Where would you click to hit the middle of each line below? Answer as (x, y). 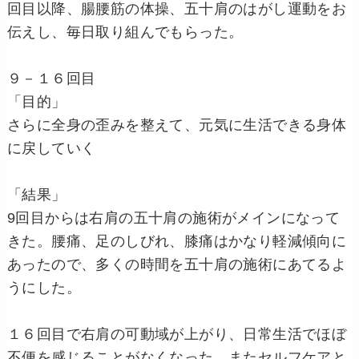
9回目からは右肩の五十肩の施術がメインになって (173, 218)
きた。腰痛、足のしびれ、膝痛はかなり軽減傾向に (177, 242)
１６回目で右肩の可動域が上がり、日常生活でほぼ (177, 335)
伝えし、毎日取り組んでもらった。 (125, 32)
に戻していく (51, 149)
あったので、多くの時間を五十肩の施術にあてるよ (177, 265)
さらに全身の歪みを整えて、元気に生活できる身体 (177, 125)
